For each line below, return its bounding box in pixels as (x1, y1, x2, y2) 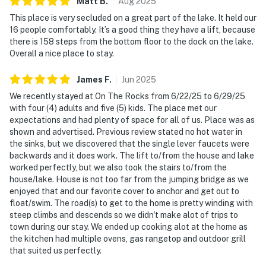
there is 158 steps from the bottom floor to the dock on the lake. (9, 36, 254, 46)
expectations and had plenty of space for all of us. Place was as (9, 115, 255, 125)
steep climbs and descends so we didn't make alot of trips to (9, 210, 238, 220)
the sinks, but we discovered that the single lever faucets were (9, 138, 249, 148)
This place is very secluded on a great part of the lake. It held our (9, 12, 256, 23)
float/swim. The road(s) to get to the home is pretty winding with (9, 198, 253, 208)
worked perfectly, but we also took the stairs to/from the (9, 162, 227, 172)
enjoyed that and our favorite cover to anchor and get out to (9, 186, 239, 196)
